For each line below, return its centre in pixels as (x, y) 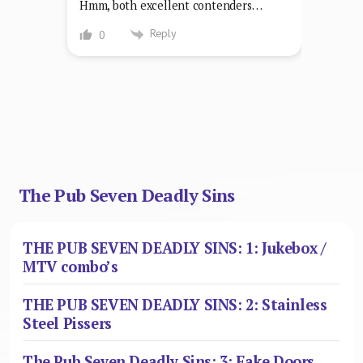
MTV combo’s (70, 266)
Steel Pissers (67, 323)
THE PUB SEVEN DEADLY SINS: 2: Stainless (175, 304)
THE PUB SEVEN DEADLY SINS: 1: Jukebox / (174, 248)
